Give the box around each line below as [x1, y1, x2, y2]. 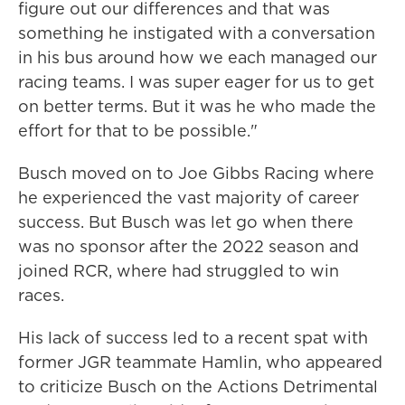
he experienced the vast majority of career [18, 185, 359, 209]
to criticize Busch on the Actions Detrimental [18, 374, 378, 398]
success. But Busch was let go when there [18, 210, 353, 233]
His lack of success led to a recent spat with [18, 325, 368, 349]
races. [18, 283, 64, 306]
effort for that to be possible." [18, 118, 258, 142]
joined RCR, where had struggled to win [18, 259, 339, 282]
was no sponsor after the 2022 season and [18, 234, 359, 258]
